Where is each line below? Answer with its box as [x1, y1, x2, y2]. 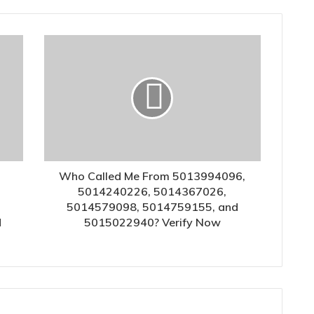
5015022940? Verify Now [83, 215, 221, 230]
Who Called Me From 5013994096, [59, 169, 246, 184]
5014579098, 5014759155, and [66, 200, 238, 214]
